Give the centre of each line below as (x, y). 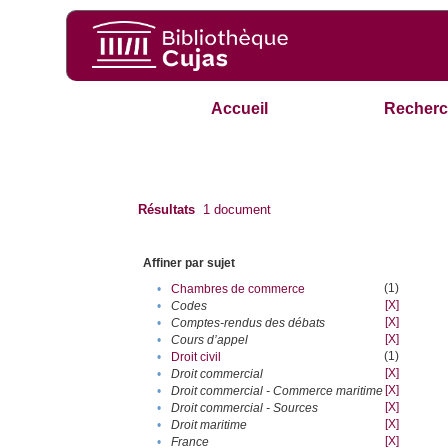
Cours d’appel (210, 340)
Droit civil (196, 357)
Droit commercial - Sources (245, 408)
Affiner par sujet (189, 263)
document (241, 210)
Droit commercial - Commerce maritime (277, 391)
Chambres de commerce (238, 289)
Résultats (167, 210)
